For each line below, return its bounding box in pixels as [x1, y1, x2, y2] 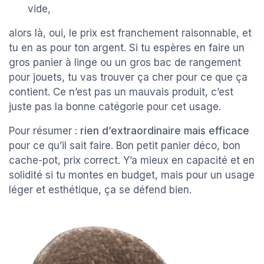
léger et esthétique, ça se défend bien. [9, 184, 192, 196]
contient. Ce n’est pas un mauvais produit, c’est [9, 86, 233, 98]
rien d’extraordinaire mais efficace [80, 125, 249, 137]
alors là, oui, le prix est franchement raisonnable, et [9, 27, 252, 39]
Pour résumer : [9, 125, 80, 137]
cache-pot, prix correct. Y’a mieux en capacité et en [9, 154, 255, 167]
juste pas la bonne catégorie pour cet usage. [9, 101, 221, 113]
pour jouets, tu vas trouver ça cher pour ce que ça [9, 71, 247, 84]
